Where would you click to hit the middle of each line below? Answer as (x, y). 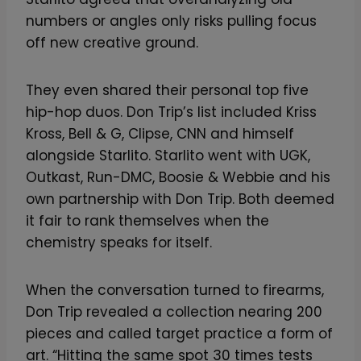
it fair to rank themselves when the (147, 220)
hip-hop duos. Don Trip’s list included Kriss (171, 112)
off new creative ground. (112, 42)
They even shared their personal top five (167, 90)
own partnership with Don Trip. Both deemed (180, 199)
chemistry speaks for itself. (119, 242)
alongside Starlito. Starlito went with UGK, (168, 155)
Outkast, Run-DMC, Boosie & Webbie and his (178, 177)
